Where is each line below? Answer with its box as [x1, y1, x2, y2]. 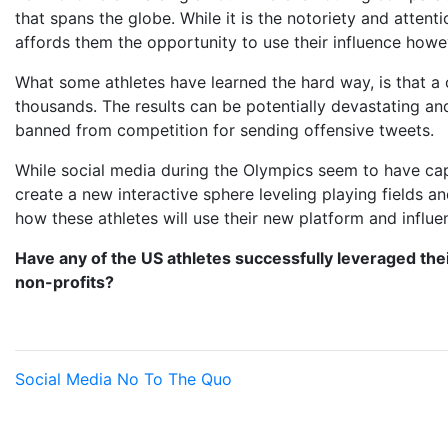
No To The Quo [117, 369, 232, 389]
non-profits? [15, 272, 114, 292]
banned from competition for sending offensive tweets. [15, 120, 434, 140]
